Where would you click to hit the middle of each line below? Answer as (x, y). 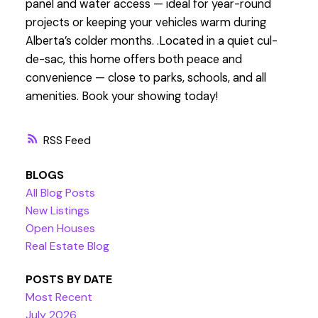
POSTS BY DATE (68, 280)
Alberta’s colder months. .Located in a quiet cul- (151, 41)
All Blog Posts (60, 192)
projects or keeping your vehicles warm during (146, 23)
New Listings (57, 210)
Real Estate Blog (67, 246)
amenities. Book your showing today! (121, 97)
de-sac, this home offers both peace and (133, 60)
